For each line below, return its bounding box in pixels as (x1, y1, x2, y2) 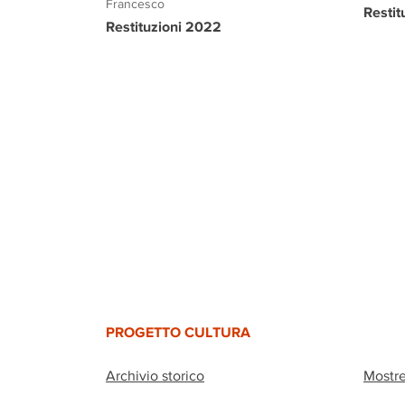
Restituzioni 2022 (106, 17, 221, 34)
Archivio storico (106, 367, 204, 383)
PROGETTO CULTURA (106, 323, 250, 340)
